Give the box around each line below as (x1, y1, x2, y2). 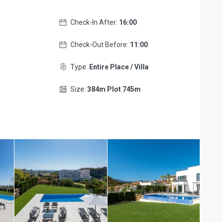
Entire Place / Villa (89, 63, 149, 71)
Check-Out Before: (70, 41, 130, 49)
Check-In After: (70, 18, 119, 26)
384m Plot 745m (87, 85, 141, 93)
